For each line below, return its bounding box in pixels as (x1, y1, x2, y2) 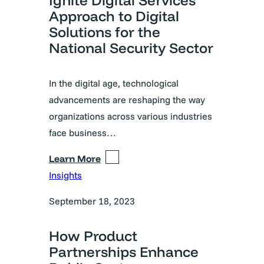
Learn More (49, 153, 101, 165)
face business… (49, 127, 116, 139)
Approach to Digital (49, 7, 179, 25)
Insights (49, 169, 82, 181)
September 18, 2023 (49, 195, 135, 207)
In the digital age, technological (49, 77, 179, 90)
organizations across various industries (49, 110, 212, 123)
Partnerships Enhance (49, 243, 199, 261)
